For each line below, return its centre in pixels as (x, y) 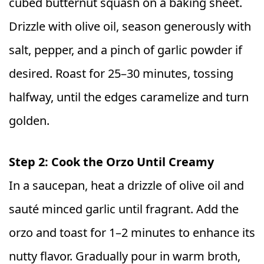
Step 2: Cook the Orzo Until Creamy (111, 161)
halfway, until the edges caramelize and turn (129, 97)
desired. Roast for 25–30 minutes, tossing (121, 73)
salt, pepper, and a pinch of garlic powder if (126, 49)
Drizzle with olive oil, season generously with (130, 26)
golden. (29, 120)
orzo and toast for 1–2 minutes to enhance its (132, 232)
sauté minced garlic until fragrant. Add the (124, 209)
